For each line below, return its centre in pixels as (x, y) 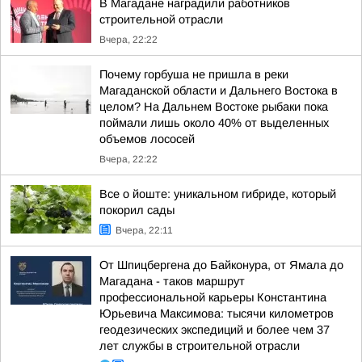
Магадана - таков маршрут (172, 281)
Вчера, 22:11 (144, 230)
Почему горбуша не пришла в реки (194, 74)
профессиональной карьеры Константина (213, 297)
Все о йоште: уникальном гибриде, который (218, 194)
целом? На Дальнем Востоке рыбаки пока (214, 107)
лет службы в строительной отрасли (200, 346)
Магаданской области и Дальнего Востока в (219, 90)
